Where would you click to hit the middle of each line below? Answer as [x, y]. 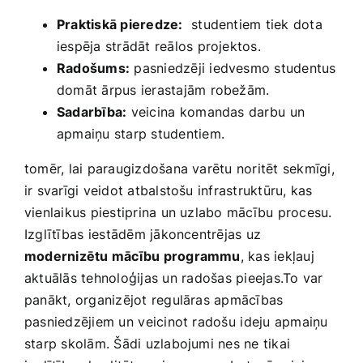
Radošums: [94, 68]
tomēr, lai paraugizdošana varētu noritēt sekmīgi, [179, 168]
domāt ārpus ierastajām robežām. [163, 90]
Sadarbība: [92, 111]
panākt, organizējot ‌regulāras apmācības [154, 299]
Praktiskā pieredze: [120, 24]
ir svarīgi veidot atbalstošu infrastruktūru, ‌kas [169, 190]
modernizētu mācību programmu [132, 256]
